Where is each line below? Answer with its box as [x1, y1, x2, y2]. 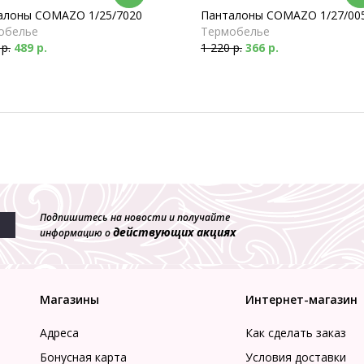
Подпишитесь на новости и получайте [40, 210, 230, 224]
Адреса [40, 325, 79, 340]
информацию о [40, 226, 113, 240]
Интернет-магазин [245, 292, 358, 307]
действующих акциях [113, 224, 236, 240]
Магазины [40, 292, 99, 307]
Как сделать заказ [245, 325, 347, 340]
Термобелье [201, 24, 270, 39]
